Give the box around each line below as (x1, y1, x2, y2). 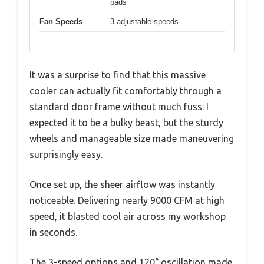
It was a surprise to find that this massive (29, 70, 206, 81)
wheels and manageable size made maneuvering (29, 133, 234, 144)
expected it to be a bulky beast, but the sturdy (29, 117, 223, 128)
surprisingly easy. (29, 149, 103, 160)
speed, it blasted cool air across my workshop (29, 211, 226, 222)
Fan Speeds (39, 16, 82, 26)
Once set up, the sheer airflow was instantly (29, 179, 215, 190)
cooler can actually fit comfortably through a (29, 85, 222, 97)
